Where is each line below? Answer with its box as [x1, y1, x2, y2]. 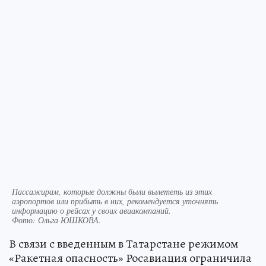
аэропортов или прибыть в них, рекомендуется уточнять [12, 195, 218, 207]
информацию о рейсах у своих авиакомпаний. [12, 205, 171, 217]
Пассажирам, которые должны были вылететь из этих [12, 186, 212, 198]
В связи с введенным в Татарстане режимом [9, 236, 238, 252]
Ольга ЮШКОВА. [38, 214, 101, 226]
